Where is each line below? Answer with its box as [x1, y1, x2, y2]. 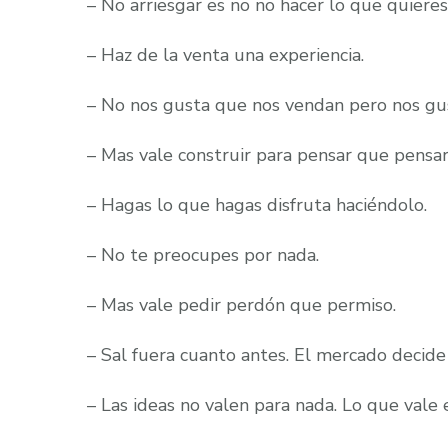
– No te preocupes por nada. [87, 243, 319, 267]
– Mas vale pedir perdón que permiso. [87, 293, 396, 317]
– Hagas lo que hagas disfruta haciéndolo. [87, 193, 427, 217]
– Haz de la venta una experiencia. [87, 43, 364, 67]
